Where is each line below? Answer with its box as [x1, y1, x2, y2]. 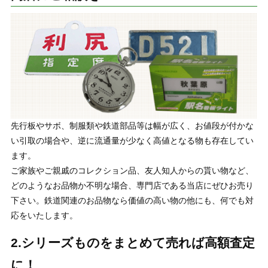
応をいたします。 [10, 210, 78, 220]
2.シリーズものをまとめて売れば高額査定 [10, 235, 255, 249]
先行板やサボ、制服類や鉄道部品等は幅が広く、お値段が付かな [10, 120, 254, 130]
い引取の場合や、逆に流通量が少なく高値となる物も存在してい [10, 135, 254, 145]
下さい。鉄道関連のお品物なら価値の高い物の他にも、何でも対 [10, 195, 254, 205]
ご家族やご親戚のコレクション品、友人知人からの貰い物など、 [10, 165, 254, 175]
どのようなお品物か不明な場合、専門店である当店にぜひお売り [10, 180, 254, 190]
